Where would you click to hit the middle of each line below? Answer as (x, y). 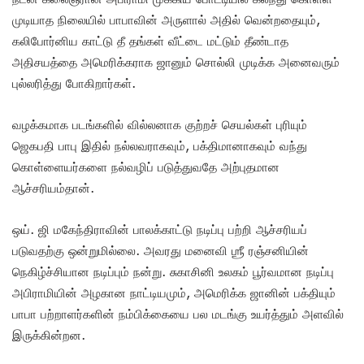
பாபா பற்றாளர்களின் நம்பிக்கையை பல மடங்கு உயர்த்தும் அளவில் (178, 313)
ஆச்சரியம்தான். (53, 187)
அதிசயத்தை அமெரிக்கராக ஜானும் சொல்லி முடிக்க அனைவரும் (176, 61)
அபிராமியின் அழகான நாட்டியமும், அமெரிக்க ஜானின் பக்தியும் (174, 292)
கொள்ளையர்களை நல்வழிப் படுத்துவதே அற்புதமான (146, 166)
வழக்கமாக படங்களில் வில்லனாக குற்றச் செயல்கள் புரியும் (160, 124)
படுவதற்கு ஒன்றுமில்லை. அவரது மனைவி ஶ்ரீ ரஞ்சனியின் (160, 250)
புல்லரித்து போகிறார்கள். (74, 82)
